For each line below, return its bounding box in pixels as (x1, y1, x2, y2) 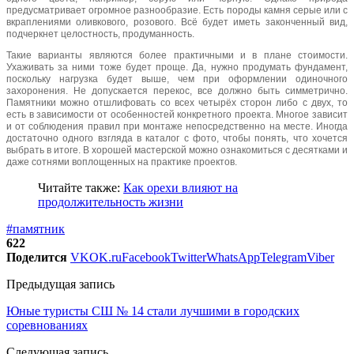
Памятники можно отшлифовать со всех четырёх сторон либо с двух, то (6, 96, 348, 108)
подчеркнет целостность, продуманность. (6, 28, 194, 40)
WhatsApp (206, 250, 260, 264)
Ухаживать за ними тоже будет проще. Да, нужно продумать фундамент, (6, 61, 348, 73)
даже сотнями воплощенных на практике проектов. (6, 156, 237, 168)
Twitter (171, 250, 206, 264)
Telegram (260, 250, 307, 264)
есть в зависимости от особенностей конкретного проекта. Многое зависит (6, 108, 348, 120)
